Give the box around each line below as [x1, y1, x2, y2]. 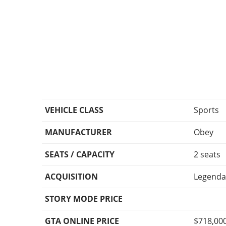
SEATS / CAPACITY [45, 149, 115, 160]
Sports [194, 104, 219, 116]
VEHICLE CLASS [45, 104, 104, 116]
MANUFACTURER [45, 127, 112, 138]
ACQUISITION [45, 171, 98, 183]
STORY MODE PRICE [45, 193, 123, 205]
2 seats [194, 149, 221, 160]
